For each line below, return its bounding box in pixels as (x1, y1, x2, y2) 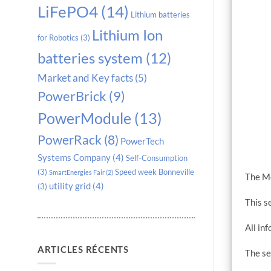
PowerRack (38, 132, 102, 148)
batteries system (38, 49, 143, 67)
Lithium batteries (131, 10, 190, 20)
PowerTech (120, 135, 164, 147)
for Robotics (38, 33, 79, 43)
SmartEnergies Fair (49, 168, 105, 177)
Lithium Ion (92, 26, 163, 44)
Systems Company (38, 152, 111, 163)
